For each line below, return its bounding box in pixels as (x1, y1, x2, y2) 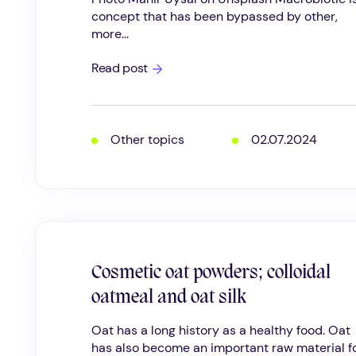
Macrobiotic (147, 58, 215, 75)
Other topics (110, 130, 184, 148)
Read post (91, 59, 149, 76)
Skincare (147, 71, 195, 88)
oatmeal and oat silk (91, 287, 246, 308)
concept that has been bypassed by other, (91, 7, 338, 25)
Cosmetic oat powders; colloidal (91, 262, 331, 284)
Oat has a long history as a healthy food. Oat (91, 321, 350, 339)
